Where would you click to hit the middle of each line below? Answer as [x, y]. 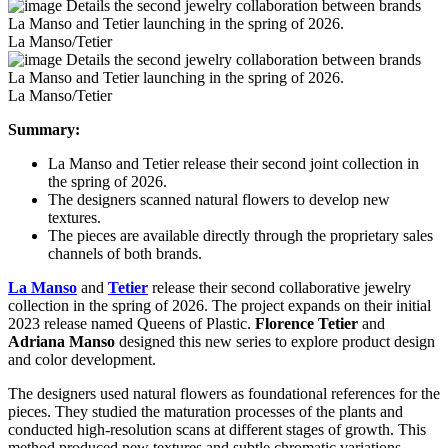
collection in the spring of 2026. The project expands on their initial [219, 305]
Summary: [44, 129]
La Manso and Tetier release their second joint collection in [233, 163]
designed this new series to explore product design [275, 341]
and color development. [82, 359]
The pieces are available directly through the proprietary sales [240, 235]
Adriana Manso [61, 341]
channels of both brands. [125, 253]
